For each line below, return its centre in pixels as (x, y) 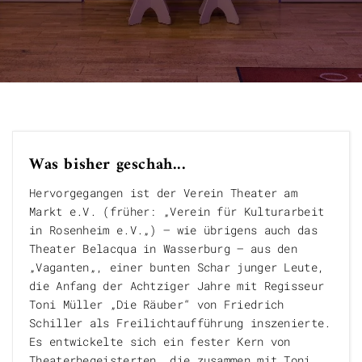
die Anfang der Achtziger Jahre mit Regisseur (177, 286)
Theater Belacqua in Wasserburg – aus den (163, 248)
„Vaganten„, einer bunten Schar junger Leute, (177, 267)
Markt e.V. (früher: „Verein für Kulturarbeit (177, 211)
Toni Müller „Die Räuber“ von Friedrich (157, 304)
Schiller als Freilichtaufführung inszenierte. (180, 323)
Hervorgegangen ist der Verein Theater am (163, 193)
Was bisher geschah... (108, 165)
